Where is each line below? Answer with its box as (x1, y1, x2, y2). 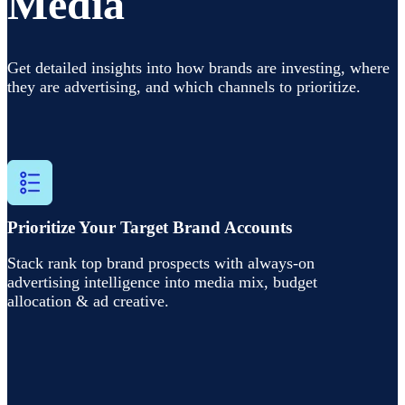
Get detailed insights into (7, 58, 176, 77)
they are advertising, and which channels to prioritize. (7, 77, 361, 96)
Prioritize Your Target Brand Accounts (7, 217, 292, 237)
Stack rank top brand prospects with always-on (7, 253, 315, 272)
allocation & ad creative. (7, 291, 169, 310)
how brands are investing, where (176, 58, 390, 77)
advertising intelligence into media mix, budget (7, 272, 317, 291)
